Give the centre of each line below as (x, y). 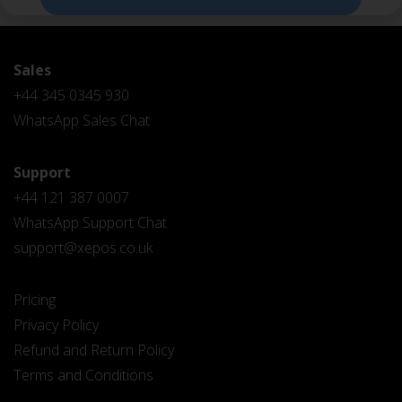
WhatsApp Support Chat (90, 223)
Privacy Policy (56, 325)
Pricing (35, 300)
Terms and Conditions (83, 375)
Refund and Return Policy (94, 350)
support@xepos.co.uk (83, 248)
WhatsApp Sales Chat (82, 120)
